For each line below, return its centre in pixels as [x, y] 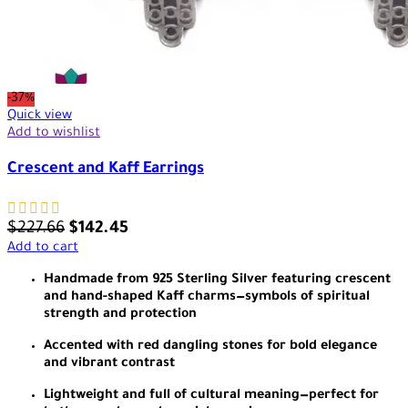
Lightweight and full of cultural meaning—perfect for [211, 396]
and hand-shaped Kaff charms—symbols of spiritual [207, 297]
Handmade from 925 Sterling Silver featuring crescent [217, 280]
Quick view [40, 116]
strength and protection [120, 315]
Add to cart [43, 248]
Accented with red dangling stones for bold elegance [210, 347]
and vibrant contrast [109, 364]
